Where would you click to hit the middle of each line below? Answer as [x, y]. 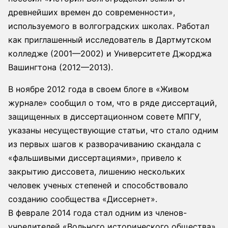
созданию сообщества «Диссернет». [83, 199]
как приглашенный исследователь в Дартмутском [110, 39]
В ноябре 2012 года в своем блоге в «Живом [98, 89]
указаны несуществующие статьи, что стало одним [113, 130]
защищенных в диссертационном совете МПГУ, [105, 116]
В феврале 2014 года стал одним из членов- [97, 212]
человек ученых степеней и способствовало [98, 185]
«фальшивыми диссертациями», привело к [95, 158]
